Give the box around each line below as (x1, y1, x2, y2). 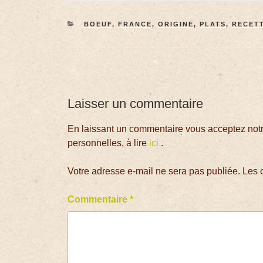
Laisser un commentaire (68, 96, 204, 111)
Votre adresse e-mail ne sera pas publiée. (68, 166, 241, 177)
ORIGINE (157, 20, 194, 28)
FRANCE (117, 20, 152, 28)
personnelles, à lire (68, 138, 150, 149)
